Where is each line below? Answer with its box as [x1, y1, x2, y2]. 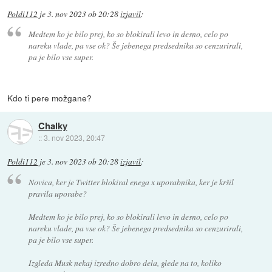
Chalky [38, 118, 67, 132]
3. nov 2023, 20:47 [43, 132, 105, 143]
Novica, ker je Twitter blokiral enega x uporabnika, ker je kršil [28, 175, 234, 188]
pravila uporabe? [28, 187, 87, 199]
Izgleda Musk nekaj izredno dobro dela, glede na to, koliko [28, 256, 222, 268]
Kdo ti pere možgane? [7, 92, 92, 104]
